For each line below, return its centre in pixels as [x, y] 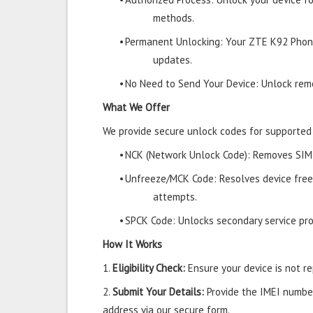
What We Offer [136, 107]
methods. [174, 18]
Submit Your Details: [158, 292]
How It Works [132, 244]
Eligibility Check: [149, 268]
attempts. [175, 197]
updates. [173, 60]
